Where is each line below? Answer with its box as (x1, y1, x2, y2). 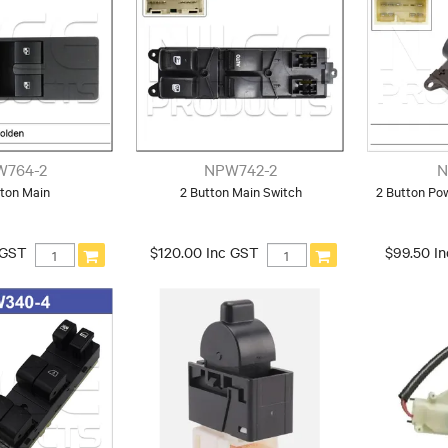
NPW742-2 (204, 158, 278, 181)
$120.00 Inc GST (149, 242, 259, 263)
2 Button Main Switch (179, 182, 302, 201)
